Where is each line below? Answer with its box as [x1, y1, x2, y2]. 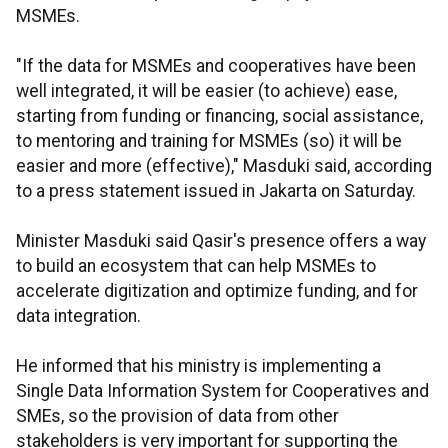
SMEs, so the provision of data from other [16, 406, 339, 427]
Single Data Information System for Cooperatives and [16, 381, 429, 402]
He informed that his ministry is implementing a [16, 356, 381, 377]
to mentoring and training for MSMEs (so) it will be [16, 131, 402, 152]
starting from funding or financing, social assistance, [16, 106, 423, 127]
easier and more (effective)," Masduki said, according [16, 156, 432, 177]
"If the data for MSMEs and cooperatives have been [16, 56, 416, 77]
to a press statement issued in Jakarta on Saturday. [16, 181, 416, 202]
